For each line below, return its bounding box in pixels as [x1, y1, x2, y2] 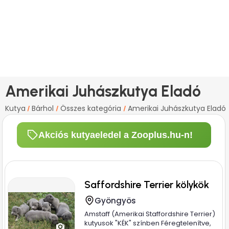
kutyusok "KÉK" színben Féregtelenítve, [84, 218, 212, 228]
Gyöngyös [95, 195, 136, 206]
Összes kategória [60, 103, 123, 113]
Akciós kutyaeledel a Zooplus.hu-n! [38, 129, 193, 140]
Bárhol [32, 103, 56, 113]
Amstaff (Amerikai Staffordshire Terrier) [84, 209, 216, 219]
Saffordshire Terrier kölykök [84, 178, 210, 191]
